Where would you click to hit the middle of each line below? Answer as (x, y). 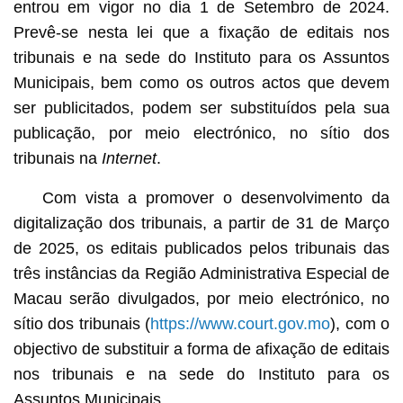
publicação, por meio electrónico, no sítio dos (201, 133)
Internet (129, 158)
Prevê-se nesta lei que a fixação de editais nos (201, 32)
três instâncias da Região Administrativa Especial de (201, 273)
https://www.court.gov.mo (241, 323)
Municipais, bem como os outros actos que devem (201, 82)
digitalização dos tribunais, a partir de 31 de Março (201, 223)
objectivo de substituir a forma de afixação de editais (201, 349)
